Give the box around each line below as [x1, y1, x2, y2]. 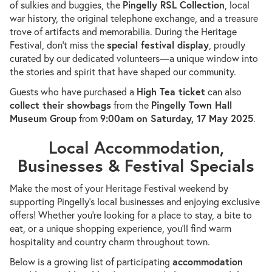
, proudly [209, 38, 245, 52]
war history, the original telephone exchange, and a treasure [10, 12, 258, 25]
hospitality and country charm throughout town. [10, 235, 210, 248]
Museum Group [10, 112, 76, 125]
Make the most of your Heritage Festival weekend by [10, 182, 228, 195]
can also [205, 85, 242, 98]
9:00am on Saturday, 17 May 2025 [100, 112, 253, 125]
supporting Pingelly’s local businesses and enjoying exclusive [10, 195, 260, 208]
